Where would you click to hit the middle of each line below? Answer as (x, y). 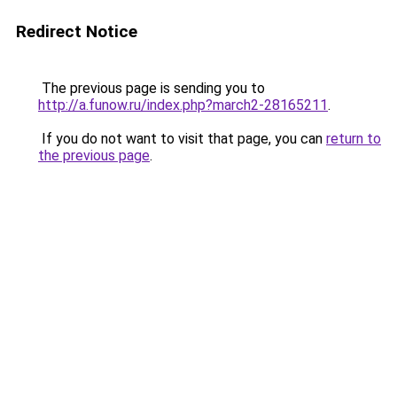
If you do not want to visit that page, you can (182, 139)
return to (354, 139)
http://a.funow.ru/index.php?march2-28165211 (183, 105)
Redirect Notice (77, 31)
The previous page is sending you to (152, 88)
